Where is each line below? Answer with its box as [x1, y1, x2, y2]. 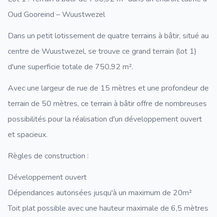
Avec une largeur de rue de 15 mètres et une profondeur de [8, 83, 209, 93]
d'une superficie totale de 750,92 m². [8, 62, 133, 72]
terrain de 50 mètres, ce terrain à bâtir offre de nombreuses [8, 98, 207, 109]
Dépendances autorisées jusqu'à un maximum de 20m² [8, 187, 192, 198]
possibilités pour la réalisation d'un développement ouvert [8, 114, 202, 124]
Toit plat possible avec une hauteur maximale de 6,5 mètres [8, 203, 208, 214]
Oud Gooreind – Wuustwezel [8, 9, 105, 20]
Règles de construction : [8, 151, 89, 161]
